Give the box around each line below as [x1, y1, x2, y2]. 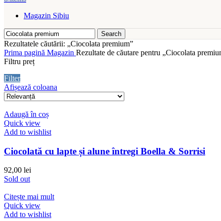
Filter [4, 74, 20, 82]
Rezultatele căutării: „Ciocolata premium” [4, 39, 133, 48]
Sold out [4, 175, 30, 184]
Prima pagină [4, 48, 47, 57]
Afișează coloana [4, 83, 57, 91]
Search [101, 30, 121, 37]
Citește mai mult [4, 192, 54, 201]
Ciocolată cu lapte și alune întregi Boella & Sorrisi [4, 146, 205, 156]
